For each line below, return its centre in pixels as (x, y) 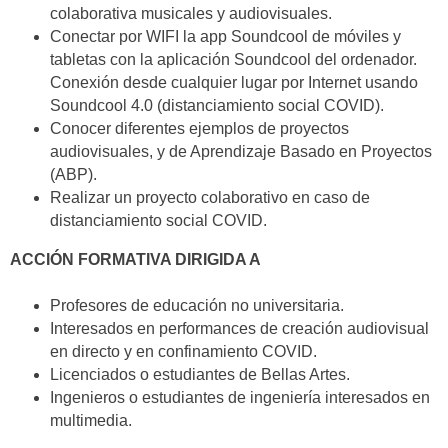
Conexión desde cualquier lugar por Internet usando (234, 83)
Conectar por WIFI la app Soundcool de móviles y (225, 37)
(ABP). (73, 175)
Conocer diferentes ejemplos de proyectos (199, 129)
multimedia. (91, 421)
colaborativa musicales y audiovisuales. (191, 14)
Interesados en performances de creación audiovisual (239, 329)
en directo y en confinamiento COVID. (183, 352)
